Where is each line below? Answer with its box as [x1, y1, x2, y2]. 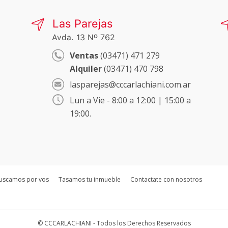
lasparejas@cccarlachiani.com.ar [70, 78, 191, 90]
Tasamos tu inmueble [59, 175, 121, 184]
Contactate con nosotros [130, 175, 202, 184]
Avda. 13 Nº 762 [52, 32, 115, 42]
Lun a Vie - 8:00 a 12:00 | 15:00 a [70, 94, 191, 106]
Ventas [70, 49, 98, 61]
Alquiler [70, 63, 102, 74]
